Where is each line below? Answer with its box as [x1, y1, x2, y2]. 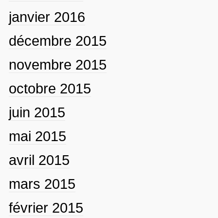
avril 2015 [8, 151, 70, 168]
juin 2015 [8, 104, 65, 120]
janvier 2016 [8, 8, 85, 25]
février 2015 [8, 199, 83, 216]
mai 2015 [8, 127, 66, 144]
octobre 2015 [8, 80, 91, 96]
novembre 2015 [8, 56, 107, 73]
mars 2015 [8, 175, 75, 192]
